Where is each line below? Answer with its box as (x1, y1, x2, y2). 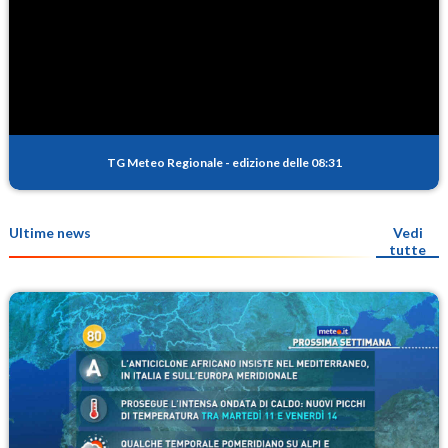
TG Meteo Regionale (106, 154, 223, 170)
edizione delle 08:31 (231, 154, 342, 170)
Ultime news (9, 223, 91, 241)
